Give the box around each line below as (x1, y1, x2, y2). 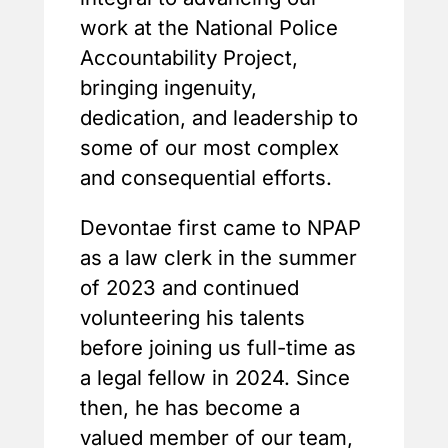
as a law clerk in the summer (80, 245, 357, 271)
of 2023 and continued (80, 275, 299, 301)
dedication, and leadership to (80, 105, 358, 131)
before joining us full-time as (80, 335, 356, 361)
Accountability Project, (80, 45, 298, 71)
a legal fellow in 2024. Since (80, 365, 350, 391)
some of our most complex (80, 135, 339, 161)
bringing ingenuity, (80, 75, 257, 101)
